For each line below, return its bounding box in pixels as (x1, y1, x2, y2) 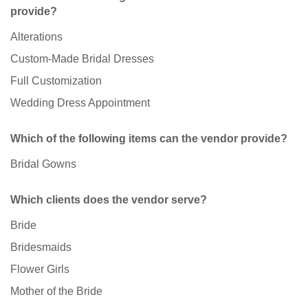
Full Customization (10, 75, 102, 87)
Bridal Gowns (10, 158, 76, 170)
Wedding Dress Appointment (10, 97, 150, 109)
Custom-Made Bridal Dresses (10, 53, 154, 65)
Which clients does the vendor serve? (10, 194, 207, 206)
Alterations (10, 31, 63, 43)
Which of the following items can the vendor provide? (10, 133, 287, 145)
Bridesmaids (10, 241, 71, 254)
